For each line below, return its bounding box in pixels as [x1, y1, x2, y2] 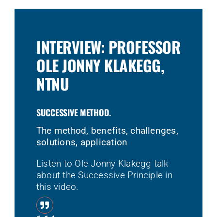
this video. [36, 181, 79, 192]
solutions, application [36, 137, 128, 148]
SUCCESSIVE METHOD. [36, 106, 111, 119]
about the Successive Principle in [36, 170, 172, 181]
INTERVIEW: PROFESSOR [36, 35, 181, 58]
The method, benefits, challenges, [36, 125, 178, 136]
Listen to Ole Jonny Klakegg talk [36, 158, 169, 169]
